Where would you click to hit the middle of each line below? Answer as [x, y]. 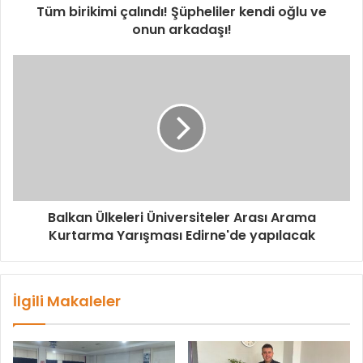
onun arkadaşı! [181, 29]
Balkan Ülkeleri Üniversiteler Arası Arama [181, 217]
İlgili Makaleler [67, 301]
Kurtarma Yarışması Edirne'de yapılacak [181, 235]
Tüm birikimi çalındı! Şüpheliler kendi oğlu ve [181, 11]
